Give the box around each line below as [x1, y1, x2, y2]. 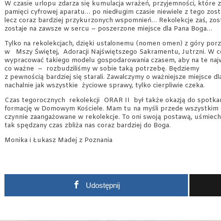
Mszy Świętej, [16, 48, 61, 57]
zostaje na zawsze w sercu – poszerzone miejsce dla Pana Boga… [4, 25, 214, 34]
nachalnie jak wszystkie [4, 81, 78, 90]
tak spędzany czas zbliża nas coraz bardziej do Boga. [4, 121, 171, 130]
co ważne [4, 65, 34, 74]
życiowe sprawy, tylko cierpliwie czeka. [82, 81, 205, 90]
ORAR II [104, 96, 130, 105]
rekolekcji [69, 96, 100, 105]
